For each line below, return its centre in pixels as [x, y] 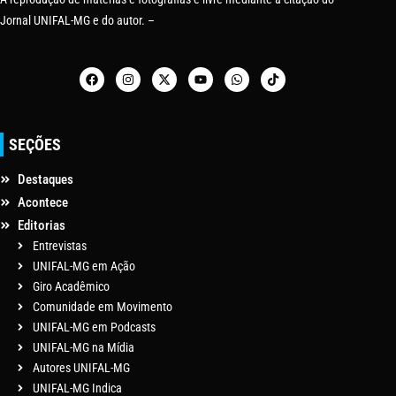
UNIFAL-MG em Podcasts [94, 327]
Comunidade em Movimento [103, 306]
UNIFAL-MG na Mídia [84, 347]
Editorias [42, 225]
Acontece [43, 202]
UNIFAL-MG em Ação [84, 266]
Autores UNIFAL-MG [81, 367]
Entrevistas [60, 245]
